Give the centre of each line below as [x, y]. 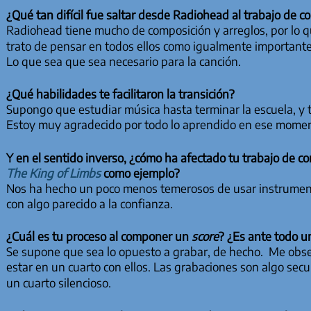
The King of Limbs [53, 173]
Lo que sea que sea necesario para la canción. [123, 61]
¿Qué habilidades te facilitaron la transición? [120, 94]
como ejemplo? [140, 173]
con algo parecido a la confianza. [89, 203]
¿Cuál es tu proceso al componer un [99, 236]
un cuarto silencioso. [58, 283]
